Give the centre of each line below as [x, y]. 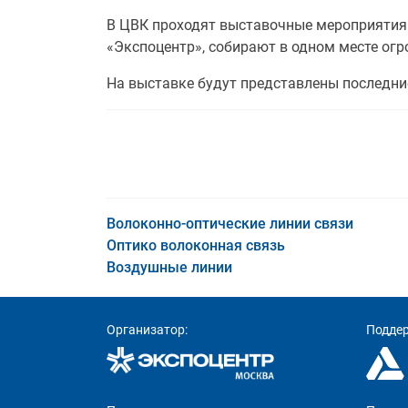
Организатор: [147, 330]
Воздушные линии [169, 267]
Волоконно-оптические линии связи [230, 224]
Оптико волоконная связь [196, 245]
